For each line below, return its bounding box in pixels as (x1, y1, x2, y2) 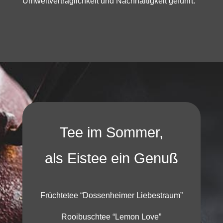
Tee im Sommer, (59, 124, 163, 140)
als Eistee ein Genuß (44, 150, 178, 166)
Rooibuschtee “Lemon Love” (61, 212, 162, 221)
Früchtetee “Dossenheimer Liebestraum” (40, 191, 183, 200)
